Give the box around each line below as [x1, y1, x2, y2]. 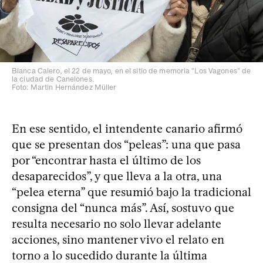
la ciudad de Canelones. [12, 74, 94, 83]
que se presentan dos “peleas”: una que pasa [12, 137, 241, 151]
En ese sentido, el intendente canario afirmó [12, 121, 242, 136]
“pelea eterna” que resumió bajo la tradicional [12, 184, 251, 199]
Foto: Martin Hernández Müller [12, 82, 117, 92]
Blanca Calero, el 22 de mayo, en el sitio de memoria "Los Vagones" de [12, 66, 251, 75]
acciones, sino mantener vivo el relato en [12, 232, 224, 247]
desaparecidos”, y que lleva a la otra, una [12, 168, 222, 183]
